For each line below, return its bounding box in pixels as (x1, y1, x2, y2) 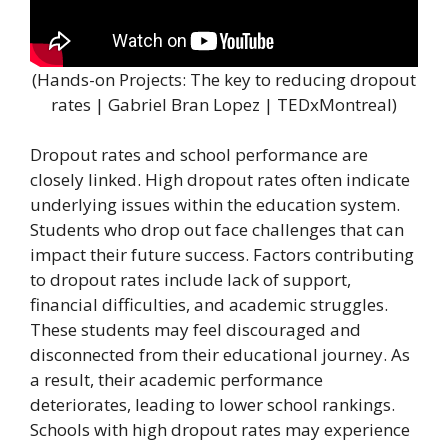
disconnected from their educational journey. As (30, 343, 410, 367)
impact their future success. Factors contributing (30, 243, 414, 267)
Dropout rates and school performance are (30, 143, 368, 167)
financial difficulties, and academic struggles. (30, 293, 388, 317)
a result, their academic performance (30, 368, 323, 392)
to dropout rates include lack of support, (30, 268, 351, 292)
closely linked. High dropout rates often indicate (30, 168, 410, 192)
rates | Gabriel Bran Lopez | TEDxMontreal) (51, 92, 397, 116)
